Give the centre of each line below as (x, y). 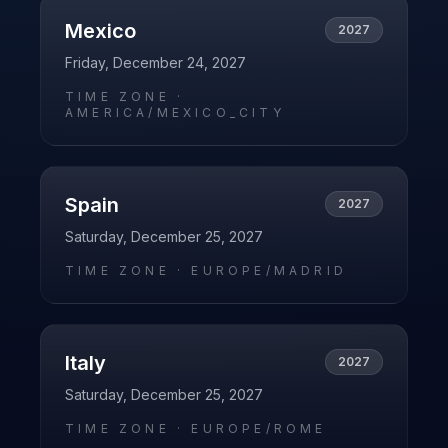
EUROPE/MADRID (269, 270)
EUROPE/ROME (259, 428)
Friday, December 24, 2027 (155, 62)
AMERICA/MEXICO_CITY (175, 112)
